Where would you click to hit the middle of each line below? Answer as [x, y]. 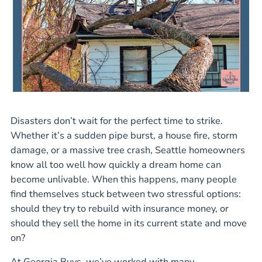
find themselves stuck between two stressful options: [126, 194]
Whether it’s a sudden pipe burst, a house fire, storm [124, 135]
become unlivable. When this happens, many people [124, 179]
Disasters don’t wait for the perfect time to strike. [117, 120]
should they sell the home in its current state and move [129, 223]
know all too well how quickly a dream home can [116, 164]
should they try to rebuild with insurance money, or [120, 208]
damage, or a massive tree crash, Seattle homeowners [128, 150]
